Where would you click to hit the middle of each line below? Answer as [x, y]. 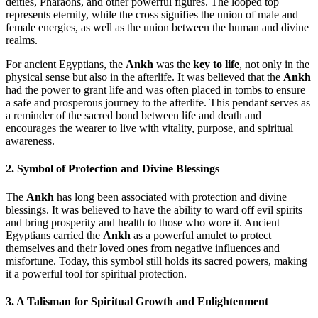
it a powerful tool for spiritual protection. [96, 273]
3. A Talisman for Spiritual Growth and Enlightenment [137, 301]
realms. [22, 40]
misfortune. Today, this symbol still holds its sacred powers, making [157, 261]
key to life [216, 65]
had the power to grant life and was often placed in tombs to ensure [155, 90]
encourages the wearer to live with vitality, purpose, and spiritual [149, 128]
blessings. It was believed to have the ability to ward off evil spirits [154, 209]
